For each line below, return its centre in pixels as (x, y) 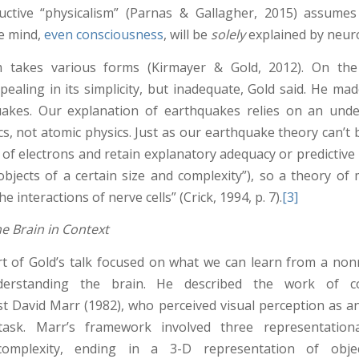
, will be (187, 35)
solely (228, 35)
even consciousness (104, 35)
